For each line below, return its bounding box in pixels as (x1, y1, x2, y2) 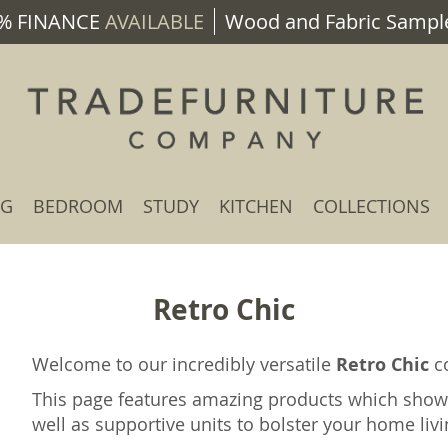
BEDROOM (33, 194, 123, 218)
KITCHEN (219, 194, 293, 218)
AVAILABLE (100, 8, 205, 35)
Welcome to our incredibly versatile (32, 352, 337, 376)
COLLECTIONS (313, 194, 430, 218)
